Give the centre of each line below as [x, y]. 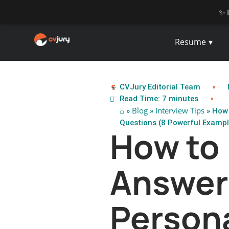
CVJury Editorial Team [160, 87]
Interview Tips [180, 110]
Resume [191, 42]
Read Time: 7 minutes [159, 99]
